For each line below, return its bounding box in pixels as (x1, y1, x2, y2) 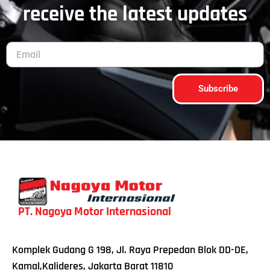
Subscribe (198, 83, 238, 95)
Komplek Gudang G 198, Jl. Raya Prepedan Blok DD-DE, (12, 243, 248, 257)
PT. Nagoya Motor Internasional (18, 204, 171, 220)
